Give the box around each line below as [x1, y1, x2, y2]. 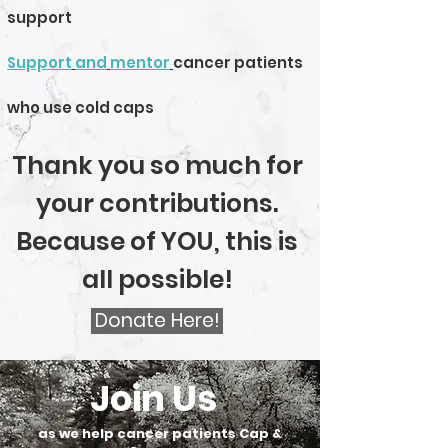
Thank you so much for [11, 148, 303, 183]
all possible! [81, 262, 233, 297]
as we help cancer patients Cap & [38, 424, 282, 443]
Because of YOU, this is [16, 224, 298, 259]
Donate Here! [95, 307, 219, 334]
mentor [110, 52, 170, 73]
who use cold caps [7, 97, 154, 118]
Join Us [89, 374, 217, 423]
